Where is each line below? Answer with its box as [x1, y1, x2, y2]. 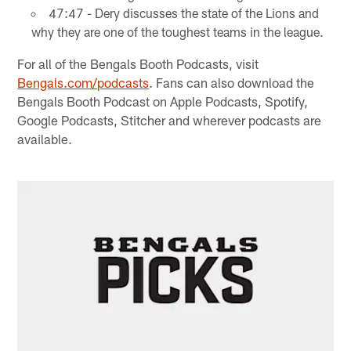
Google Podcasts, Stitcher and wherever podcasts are [17, 111, 322, 128]
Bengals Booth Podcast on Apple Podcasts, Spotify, [17, 92, 309, 109]
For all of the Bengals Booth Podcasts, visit [17, 55, 259, 71]
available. [17, 130, 73, 147]
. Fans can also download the [149, 74, 315, 90]
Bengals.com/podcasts [17, 74, 150, 90]
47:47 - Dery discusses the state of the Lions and [48, 5, 319, 20]
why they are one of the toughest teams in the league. [31, 24, 324, 39]
